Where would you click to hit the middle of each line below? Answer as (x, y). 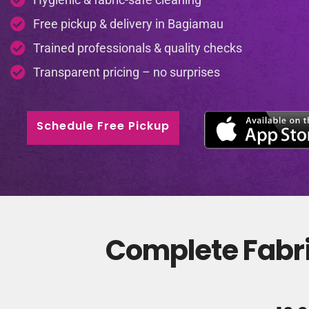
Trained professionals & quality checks (137, 48)
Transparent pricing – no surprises (126, 72)
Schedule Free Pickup (103, 126)
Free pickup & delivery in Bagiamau (128, 23)
